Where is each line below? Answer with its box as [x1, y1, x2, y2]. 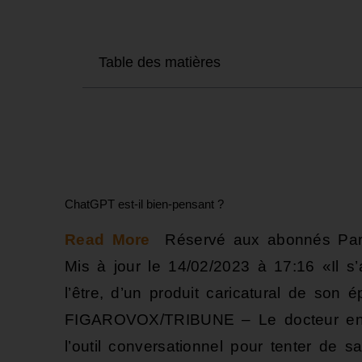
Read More [65, 231, 150, 248]
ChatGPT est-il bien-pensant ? [65, 197, 224, 211]
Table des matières [99, 54, 221, 70]
